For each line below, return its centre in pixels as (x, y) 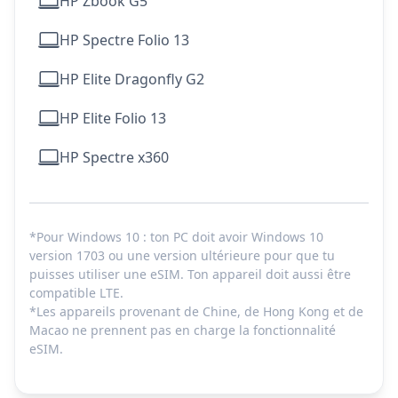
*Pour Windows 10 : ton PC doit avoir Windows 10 (176, 237)
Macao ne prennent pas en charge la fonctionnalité (183, 330)
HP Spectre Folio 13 (124, 40)
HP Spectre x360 (114, 157)
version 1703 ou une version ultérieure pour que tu (182, 255)
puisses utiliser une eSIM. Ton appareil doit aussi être (190, 274)
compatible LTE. (76, 293)
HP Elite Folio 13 (113, 118)
